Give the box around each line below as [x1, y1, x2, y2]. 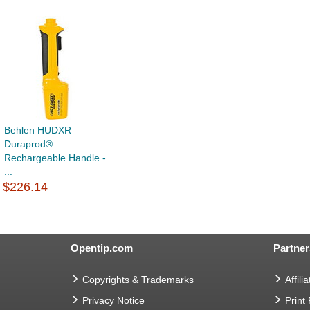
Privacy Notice [82, 295, 145, 307]
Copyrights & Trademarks [82, 274, 194, 286]
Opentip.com [71, 242, 133, 255]
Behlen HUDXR [4, 125, 71, 136]
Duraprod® [4, 138, 53, 150]
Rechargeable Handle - [4, 152, 106, 164]
